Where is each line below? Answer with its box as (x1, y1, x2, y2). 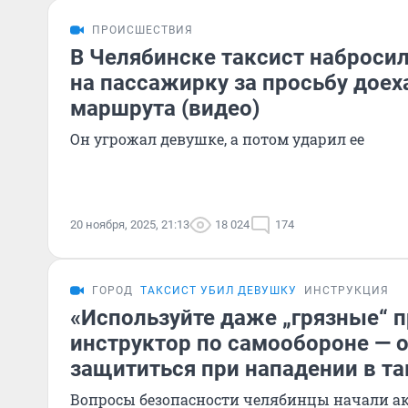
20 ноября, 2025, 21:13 (70, 218, 189, 231)
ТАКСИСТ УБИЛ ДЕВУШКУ (140, 284, 297, 297)
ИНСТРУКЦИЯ (304, 284, 389, 297)
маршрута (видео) (70, 96, 260, 121)
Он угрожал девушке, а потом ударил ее (70, 129, 364, 148)
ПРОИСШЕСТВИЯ (92, 24, 193, 36)
